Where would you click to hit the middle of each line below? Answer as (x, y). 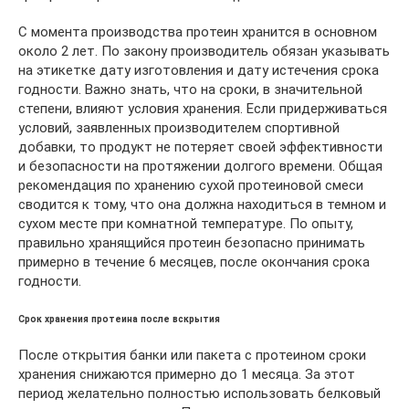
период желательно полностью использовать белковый (199, 393)
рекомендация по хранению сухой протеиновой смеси (191, 186)
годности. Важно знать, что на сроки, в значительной (190, 90)
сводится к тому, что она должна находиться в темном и (202, 205)
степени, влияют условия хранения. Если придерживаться (203, 109)
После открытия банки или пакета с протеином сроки (192, 355)
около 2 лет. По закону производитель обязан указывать (204, 52)
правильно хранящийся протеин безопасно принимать (192, 243)
